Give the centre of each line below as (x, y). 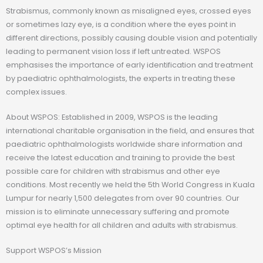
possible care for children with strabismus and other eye (113, 171)
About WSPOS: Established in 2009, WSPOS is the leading (112, 117)
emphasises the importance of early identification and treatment (129, 65)
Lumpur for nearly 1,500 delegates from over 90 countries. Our (123, 198)
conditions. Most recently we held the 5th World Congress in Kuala (130, 184)
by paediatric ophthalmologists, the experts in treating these (121, 78)
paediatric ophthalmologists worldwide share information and (124, 144)
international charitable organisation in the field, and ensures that (130, 130)
